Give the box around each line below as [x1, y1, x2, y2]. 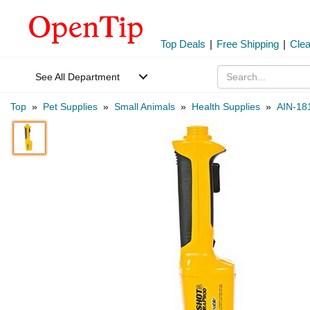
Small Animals [114, 101, 175, 112]
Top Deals [161, 38, 206, 50]
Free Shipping [217, 38, 279, 50]
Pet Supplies [43, 101, 98, 112]
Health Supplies [192, 101, 260, 112]
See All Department [35, 71, 120, 82]
